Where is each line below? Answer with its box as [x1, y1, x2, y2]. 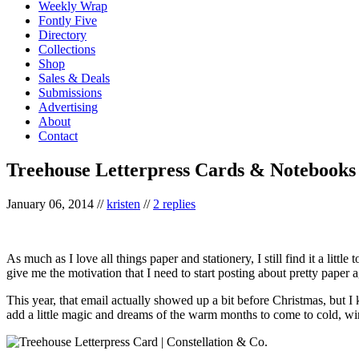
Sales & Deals [38, 71, 110, 85]
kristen [107, 196, 140, 211]
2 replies [153, 196, 196, 211]
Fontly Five [38, 13, 97, 27]
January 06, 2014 [6, 196, 94, 211]
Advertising [38, 99, 98, 114]
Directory [38, 27, 87, 42]
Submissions [38, 85, 102, 99]
